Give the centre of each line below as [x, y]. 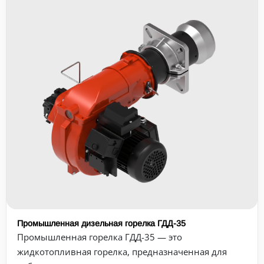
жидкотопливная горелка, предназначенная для [122, 252]
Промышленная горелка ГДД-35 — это [100, 237]
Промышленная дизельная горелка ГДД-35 [101, 223]
